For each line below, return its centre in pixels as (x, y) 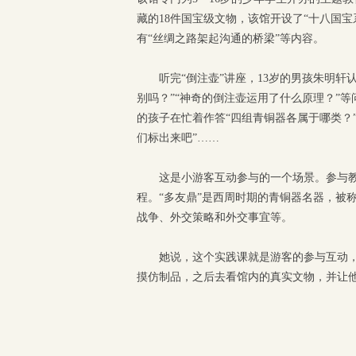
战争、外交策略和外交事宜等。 (215, 217)
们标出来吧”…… (178, 138)
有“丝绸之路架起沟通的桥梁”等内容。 (230, 39)
